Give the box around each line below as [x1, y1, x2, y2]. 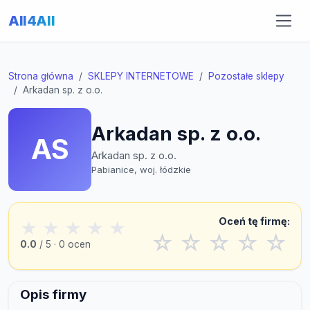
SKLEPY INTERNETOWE [88, 71, 194, 82]
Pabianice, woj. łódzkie [91, 164, 191, 175]
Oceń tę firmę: [219, 215, 290, 227]
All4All [8, 12, 55, 29]
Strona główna [8, 71, 73, 82]
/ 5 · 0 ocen [37, 239, 91, 250]
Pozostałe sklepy [208, 71, 284, 82]
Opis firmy [20, 286, 86, 303]
